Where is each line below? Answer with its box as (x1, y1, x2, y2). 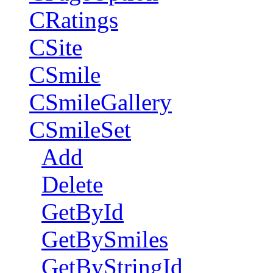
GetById (41, 199, 124, 225)
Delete (41, 171, 103, 197)
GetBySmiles (41, 226, 168, 252)
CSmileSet (29, 116, 131, 143)
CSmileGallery (29, 89, 172, 115)
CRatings (29, 7, 118, 33)
